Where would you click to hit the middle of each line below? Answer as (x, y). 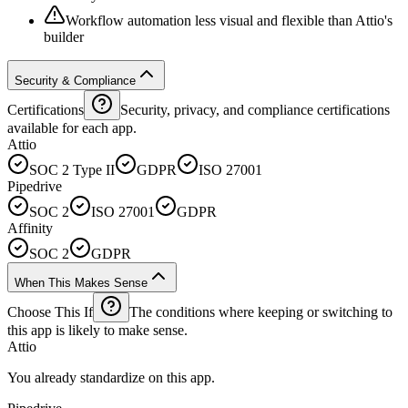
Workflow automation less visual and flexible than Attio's (229, 20)
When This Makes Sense (81, 282)
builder (64, 36)
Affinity (30, 228)
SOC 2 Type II (72, 169)
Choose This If (50, 311)
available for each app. (72, 127)
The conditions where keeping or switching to (261, 311)
